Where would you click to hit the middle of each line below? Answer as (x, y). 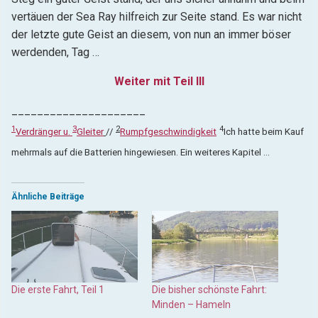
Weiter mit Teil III (159, 82)
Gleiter (90, 132)
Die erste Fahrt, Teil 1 (58, 290)
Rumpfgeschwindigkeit (168, 132)
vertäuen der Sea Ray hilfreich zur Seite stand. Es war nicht (157, 17)
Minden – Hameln (191, 305)
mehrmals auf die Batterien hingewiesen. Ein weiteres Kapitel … (141, 152)
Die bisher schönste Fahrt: (209, 290)
